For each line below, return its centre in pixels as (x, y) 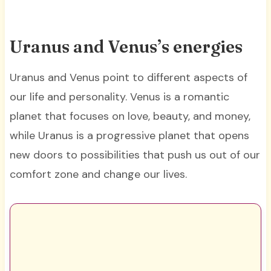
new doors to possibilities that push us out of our (135, 155)
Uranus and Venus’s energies (128, 47)
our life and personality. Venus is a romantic (119, 97)
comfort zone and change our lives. (98, 175)
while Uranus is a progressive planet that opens (129, 136)
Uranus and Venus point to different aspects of (128, 78)
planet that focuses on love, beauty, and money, (130, 116)
